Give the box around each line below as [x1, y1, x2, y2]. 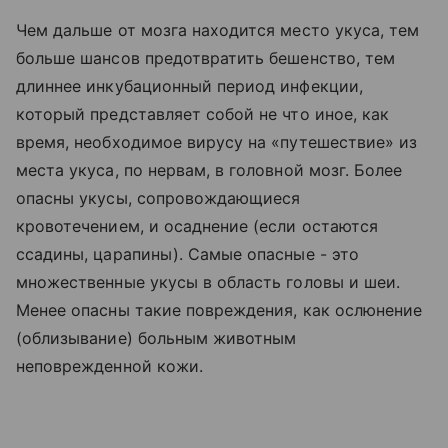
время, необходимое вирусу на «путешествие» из [16, 132, 418, 152]
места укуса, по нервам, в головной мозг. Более [16, 160, 403, 180]
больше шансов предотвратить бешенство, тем [16, 48, 396, 68]
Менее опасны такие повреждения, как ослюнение [16, 300, 423, 320]
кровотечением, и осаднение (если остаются [16, 216, 378, 236]
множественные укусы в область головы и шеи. [16, 272, 401, 292]
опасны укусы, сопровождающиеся [16, 188, 301, 208]
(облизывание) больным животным [16, 328, 297, 348]
